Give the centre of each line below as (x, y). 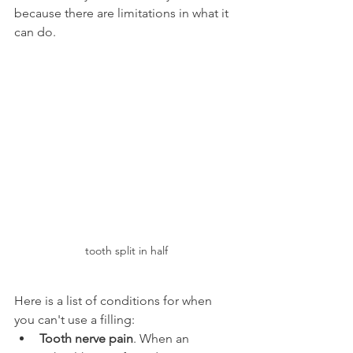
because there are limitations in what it (123, 13)
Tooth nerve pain (86, 339)
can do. (35, 32)
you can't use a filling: (74, 320)
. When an (163, 339)
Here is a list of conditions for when (115, 301)
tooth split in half (126, 251)
